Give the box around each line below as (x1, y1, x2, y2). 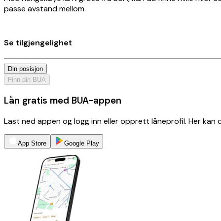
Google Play (64, 139, 99, 147)
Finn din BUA (8, 76, 46, 84)
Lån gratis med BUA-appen (4, 94, 121, 107)
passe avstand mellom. (4, 3, 86, 14)
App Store (18, 139, 46, 147)
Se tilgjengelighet (4, 37, 72, 48)
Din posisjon (8, 65, 43, 73)
